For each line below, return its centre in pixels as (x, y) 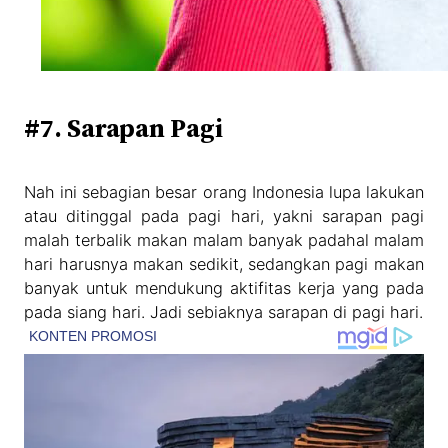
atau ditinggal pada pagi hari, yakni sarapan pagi (224, 215)
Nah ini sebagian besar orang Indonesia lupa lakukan (224, 191)
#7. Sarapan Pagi (124, 127)
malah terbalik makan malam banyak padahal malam (224, 239)
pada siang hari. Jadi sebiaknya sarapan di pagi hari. (224, 311)
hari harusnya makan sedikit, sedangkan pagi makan (224, 263)
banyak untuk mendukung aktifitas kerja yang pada (224, 287)
